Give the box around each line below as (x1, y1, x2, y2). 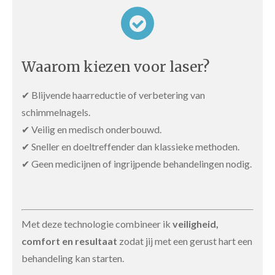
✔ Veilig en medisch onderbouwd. (21, 123, 161, 136)
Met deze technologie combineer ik (21, 218, 172, 230)
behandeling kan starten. (21, 252, 124, 265)
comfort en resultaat (21, 235, 117, 247)
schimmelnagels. (21, 106, 90, 118)
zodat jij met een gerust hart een (117, 235, 252, 247)
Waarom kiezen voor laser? (21, 58, 209, 76)
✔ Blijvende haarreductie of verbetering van (21, 89, 205, 101)
